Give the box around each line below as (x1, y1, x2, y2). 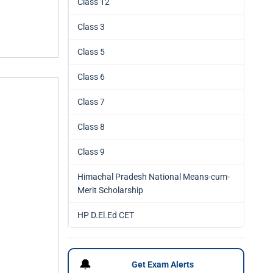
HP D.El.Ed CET (77, 210, 134, 220)
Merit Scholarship (77, 185, 143, 195)
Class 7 (77, 97, 105, 107)
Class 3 (77, 22, 105, 32)
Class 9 (77, 147, 105, 157)
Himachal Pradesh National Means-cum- (77, 172, 230, 182)
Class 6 (77, 72, 105, 82)
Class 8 (77, 122, 105, 132)
